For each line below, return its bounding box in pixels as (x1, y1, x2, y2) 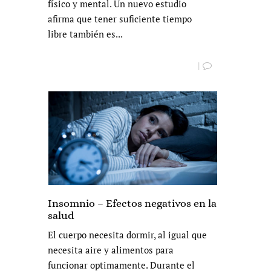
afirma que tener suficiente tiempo (48, 13, 192, 25)
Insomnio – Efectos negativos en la (48, 197, 217, 210)
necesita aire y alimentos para (48, 244, 174, 256)
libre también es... (48, 28, 123, 41)
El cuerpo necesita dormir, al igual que (48, 229, 207, 241)
